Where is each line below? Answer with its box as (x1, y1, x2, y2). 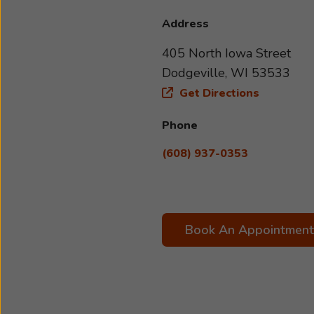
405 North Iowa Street (162, 45, 291, 62)
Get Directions (177, 86, 259, 101)
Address (162, 16, 209, 32)
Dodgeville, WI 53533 (162, 64, 290, 81)
